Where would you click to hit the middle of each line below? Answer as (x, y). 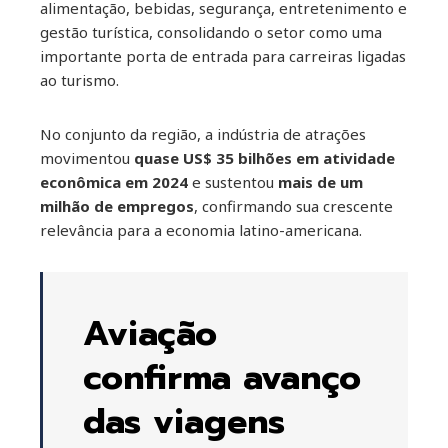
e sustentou (233, 181)
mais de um (320, 181)
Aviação (150, 333)
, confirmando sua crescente (293, 205)
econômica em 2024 (114, 181)
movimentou (87, 157)
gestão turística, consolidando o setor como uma (211, 31)
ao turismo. (79, 79)
